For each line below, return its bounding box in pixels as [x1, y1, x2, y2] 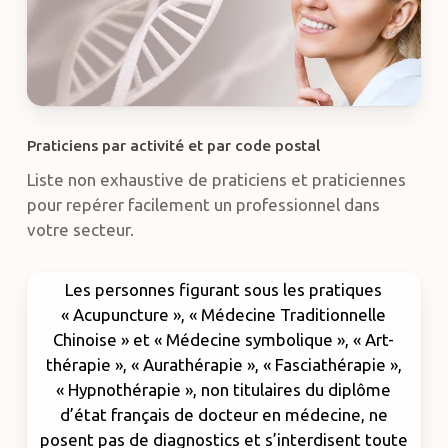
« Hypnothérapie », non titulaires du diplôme [56, 379, 392, 399]
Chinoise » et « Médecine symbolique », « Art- [53, 329, 395, 349]
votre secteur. [26, 220, 134, 240]
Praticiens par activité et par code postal [26, 137, 320, 155]
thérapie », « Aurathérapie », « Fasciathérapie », [45, 354, 402, 374]
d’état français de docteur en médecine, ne [59, 404, 388, 424]
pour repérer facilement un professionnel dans [26, 195, 380, 215]
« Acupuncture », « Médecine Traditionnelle [61, 304, 387, 324]
